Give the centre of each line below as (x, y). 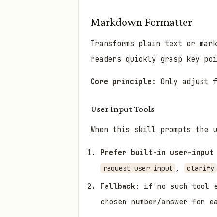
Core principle (121, 82)
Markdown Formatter (141, 22)
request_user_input (138, 168)
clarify (200, 168)
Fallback (118, 187)
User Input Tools (122, 109)
